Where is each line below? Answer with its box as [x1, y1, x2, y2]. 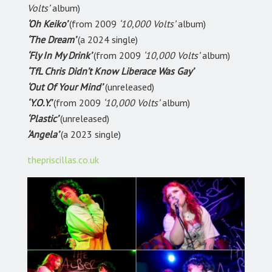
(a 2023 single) [61, 128, 121, 141]
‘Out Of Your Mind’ [27, 81, 103, 93]
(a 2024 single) [78, 33, 138, 46]
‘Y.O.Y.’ [27, 97, 53, 109]
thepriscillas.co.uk [27, 154, 99, 166]
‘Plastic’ [27, 112, 60, 125]
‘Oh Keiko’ [27, 18, 69, 30]
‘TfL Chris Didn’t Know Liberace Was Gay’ [27, 65, 194, 78]
